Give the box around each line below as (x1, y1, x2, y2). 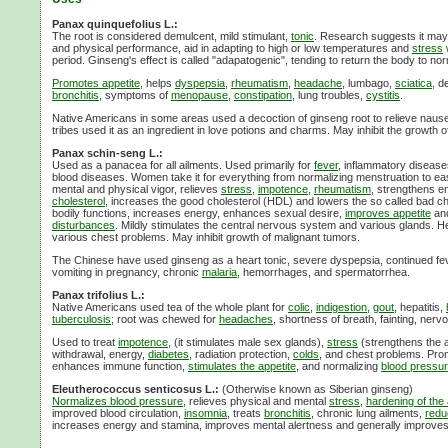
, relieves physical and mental (183, 394, 329, 407)
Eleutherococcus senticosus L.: (52, 382, 219, 395)
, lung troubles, (292, 88, 366, 101)
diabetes (148, 347, 189, 360)
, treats (227, 406, 264, 419)
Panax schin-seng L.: (52, 146, 163, 159)
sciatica (395, 76, 432, 89)
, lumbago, (342, 76, 395, 89)
